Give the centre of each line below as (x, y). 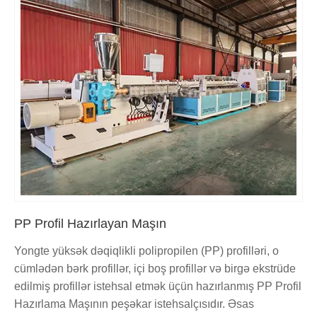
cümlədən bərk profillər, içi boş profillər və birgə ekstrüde (155, 268)
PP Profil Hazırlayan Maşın (90, 223)
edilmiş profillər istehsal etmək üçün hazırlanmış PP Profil (158, 286)
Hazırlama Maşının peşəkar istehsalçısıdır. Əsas (134, 304)
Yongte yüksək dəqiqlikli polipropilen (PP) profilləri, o (146, 250)
